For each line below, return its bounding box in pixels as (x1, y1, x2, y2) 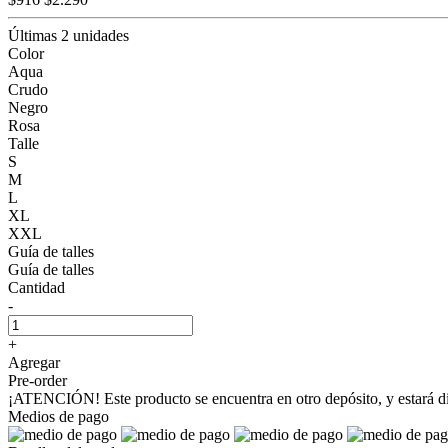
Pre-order (8, 371, 67, 389)
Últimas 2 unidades (8, 26, 129, 44)
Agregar (8, 353, 60, 371)
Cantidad (8, 278, 65, 296)
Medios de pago (8, 407, 109, 425)
